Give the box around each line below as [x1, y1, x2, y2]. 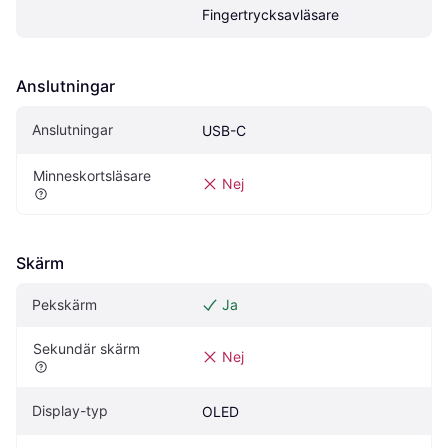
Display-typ [32, 401, 108, 419]
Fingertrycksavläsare [202, 5, 339, 23]
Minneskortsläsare [33, 166, 151, 184]
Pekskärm [32, 295, 97, 313]
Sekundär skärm [33, 339, 140, 357]
